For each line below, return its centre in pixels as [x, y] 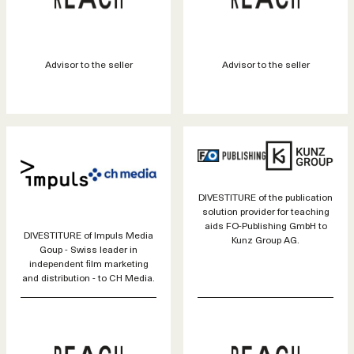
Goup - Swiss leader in [88, 249]
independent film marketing [88, 263]
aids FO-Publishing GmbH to [265, 226]
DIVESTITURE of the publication [265, 197]
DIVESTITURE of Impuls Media [88, 234]
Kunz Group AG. [265, 240]
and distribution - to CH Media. [88, 277]
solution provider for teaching [265, 211]
